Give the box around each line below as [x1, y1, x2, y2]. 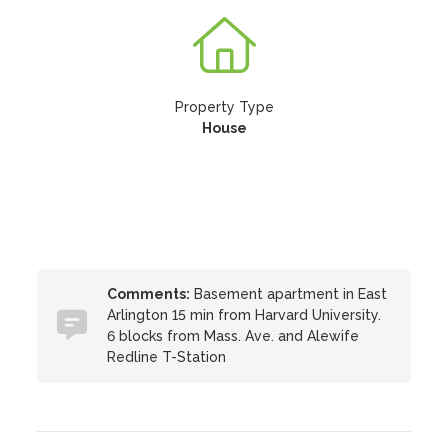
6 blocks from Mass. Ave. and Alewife [107, 328, 360, 344]
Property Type [174, 99, 274, 115]
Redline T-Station [107, 349, 227, 365]
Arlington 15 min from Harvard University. [107, 307, 382, 323]
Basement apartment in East [190, 286, 388, 302]
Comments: [107, 286, 191, 302]
